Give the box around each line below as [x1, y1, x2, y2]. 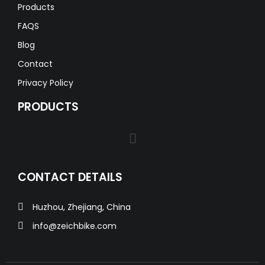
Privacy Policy [18, 77, 73, 89]
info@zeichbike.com [33, 220, 117, 232]
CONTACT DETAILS [18, 169, 122, 186]
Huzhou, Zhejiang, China [33, 201, 131, 214]
